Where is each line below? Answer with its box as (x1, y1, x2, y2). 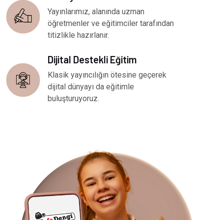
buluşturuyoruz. (48, 93, 99, 103)
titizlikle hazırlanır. (48, 30, 109, 40)
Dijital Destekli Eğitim (48, 53, 137, 65)
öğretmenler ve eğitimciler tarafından (48, 18, 174, 28)
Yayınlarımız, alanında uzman (48, 6, 144, 16)
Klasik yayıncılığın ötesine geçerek (48, 70, 166, 80)
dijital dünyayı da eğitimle (48, 82, 134, 91)
